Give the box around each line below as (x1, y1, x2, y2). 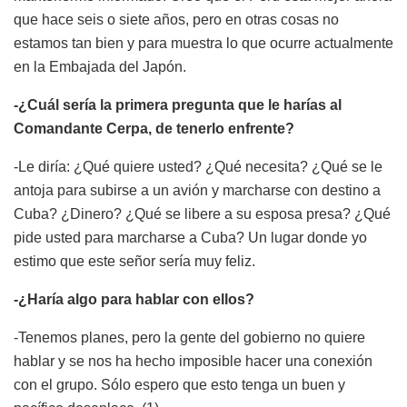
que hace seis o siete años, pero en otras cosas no (14, 11, 339, 27)
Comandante (14, 120, 106, 136)
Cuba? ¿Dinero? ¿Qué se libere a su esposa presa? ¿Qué (14, 205, 391, 222)
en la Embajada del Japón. (14, 58, 186, 74)
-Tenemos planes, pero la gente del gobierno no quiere (14, 329, 365, 345)
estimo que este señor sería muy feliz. (14, 253, 255, 269)
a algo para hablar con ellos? (55, 291, 254, 307)
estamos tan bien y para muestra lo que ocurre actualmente (14, 35, 393, 51)
